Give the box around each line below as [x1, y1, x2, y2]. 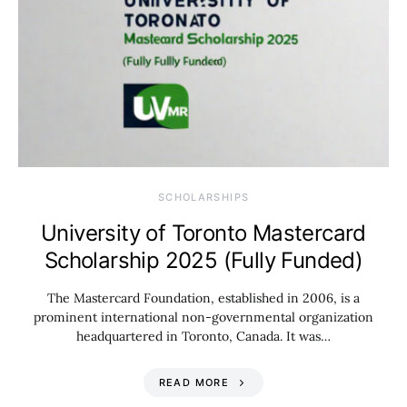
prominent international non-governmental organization [34, 309, 373, 325]
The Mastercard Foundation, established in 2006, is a [47, 290, 360, 306]
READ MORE [158, 376, 229, 389]
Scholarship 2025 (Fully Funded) [44, 247, 363, 273]
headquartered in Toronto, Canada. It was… [76, 328, 331, 344]
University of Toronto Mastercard [41, 220, 366, 246]
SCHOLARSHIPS [157, 191, 250, 203]
